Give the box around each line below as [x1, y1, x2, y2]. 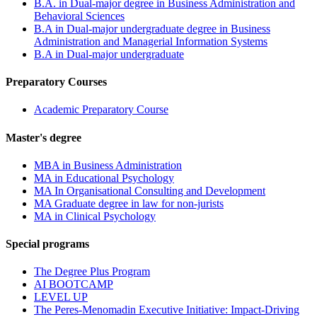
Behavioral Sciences [34, 9, 125, 22]
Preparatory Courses [6, 76, 107, 88]
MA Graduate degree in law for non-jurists [34, 197, 224, 209]
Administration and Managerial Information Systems [34, 35, 267, 47]
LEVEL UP [34, 291, 88, 304]
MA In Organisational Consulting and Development [34, 184, 265, 197]
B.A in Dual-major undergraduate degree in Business [34, 22, 270, 35]
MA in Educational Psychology [34, 171, 174, 184]
